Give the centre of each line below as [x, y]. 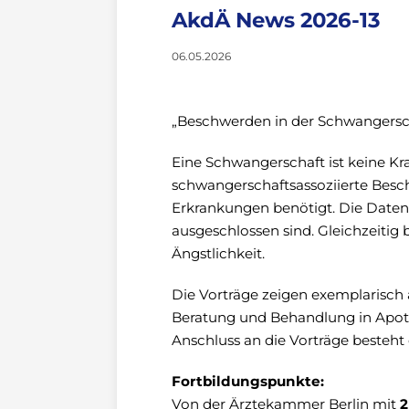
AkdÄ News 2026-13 [276, 20]
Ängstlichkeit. [218, 253]
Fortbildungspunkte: [248, 381]
